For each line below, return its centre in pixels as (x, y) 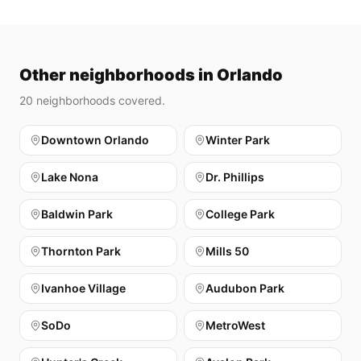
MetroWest (235, 325)
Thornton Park (81, 251)
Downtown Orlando (95, 140)
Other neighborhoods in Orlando (151, 75)
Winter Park (238, 140)
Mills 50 (227, 251)
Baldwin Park (77, 214)
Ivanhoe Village (83, 288)
